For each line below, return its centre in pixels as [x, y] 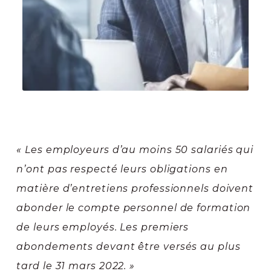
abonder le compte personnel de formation [134, 208]
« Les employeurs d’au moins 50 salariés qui [135, 150]
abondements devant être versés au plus [129, 247]
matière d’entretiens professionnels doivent [135, 189]
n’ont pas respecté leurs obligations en [122, 169]
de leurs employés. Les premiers [103, 227]
